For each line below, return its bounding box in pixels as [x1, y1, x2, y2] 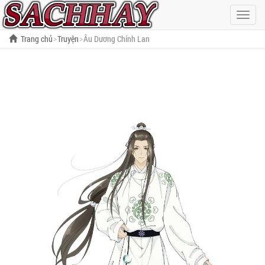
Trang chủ [21, 33, 53, 44]
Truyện [57, 33, 79, 44]
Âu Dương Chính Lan [83, 33, 150, 44]
